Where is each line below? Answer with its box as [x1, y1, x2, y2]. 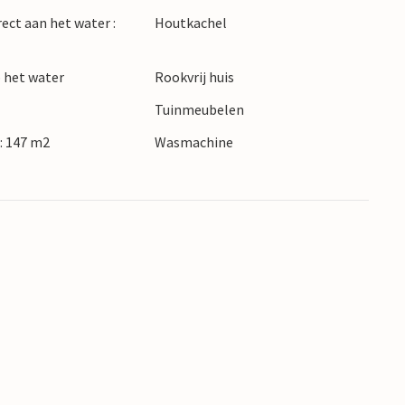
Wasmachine [154, 133, 233, 152]
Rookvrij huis [154, 68, 234, 87]
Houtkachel [154, 14, 227, 33]
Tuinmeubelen [154, 100, 244, 119]
